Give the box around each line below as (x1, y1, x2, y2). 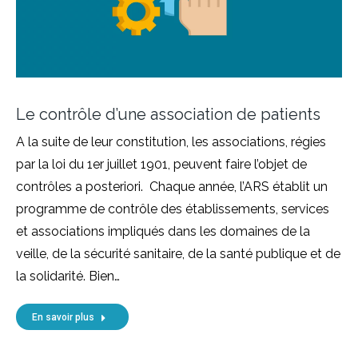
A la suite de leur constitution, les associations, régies (16, 133, 326, 149)
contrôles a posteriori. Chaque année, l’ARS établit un (16, 178, 328, 194)
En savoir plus (32, 311, 94, 323)
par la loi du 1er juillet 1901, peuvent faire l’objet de (16, 156, 307, 172)
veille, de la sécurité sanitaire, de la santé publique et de (16, 245, 340, 261)
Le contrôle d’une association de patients (16, 104, 320, 124)
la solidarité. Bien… (16, 268, 120, 284)
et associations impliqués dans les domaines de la (16, 223, 310, 239)
